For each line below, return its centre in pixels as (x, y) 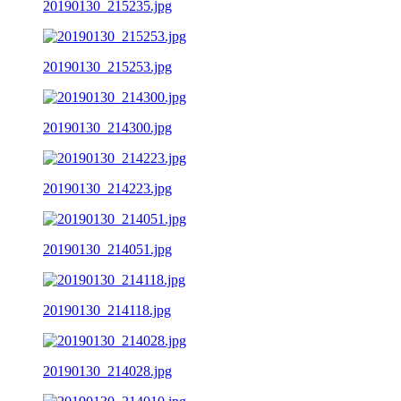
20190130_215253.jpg (107, 66)
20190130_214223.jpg (107, 188)
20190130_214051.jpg (107, 249)
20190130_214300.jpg (107, 127)
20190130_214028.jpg (107, 371)
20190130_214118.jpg (107, 310)
